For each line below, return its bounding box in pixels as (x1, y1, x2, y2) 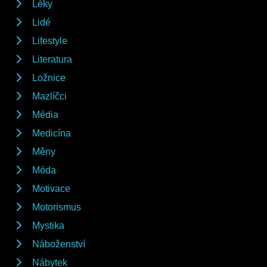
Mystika (32, 220, 64, 231)
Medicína (32, 128, 71, 138)
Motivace (32, 183, 70, 194)
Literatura (32, 54, 72, 64)
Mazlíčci (32, 91, 67, 101)
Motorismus (32, 201, 81, 212)
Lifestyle (32, 35, 67, 46)
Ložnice (32, 72, 66, 83)
